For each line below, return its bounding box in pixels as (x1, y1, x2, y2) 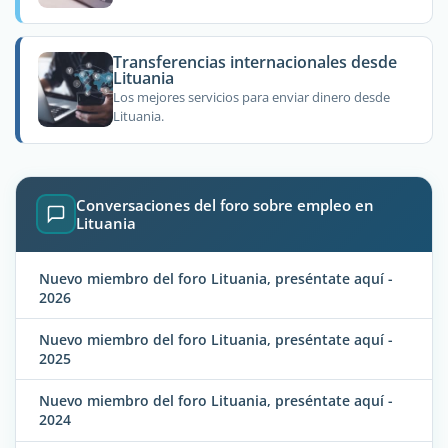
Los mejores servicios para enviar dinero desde (112, 88, 390, 107)
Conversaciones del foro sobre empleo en (76, 195, 374, 216)
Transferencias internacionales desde (112, 50, 397, 73)
